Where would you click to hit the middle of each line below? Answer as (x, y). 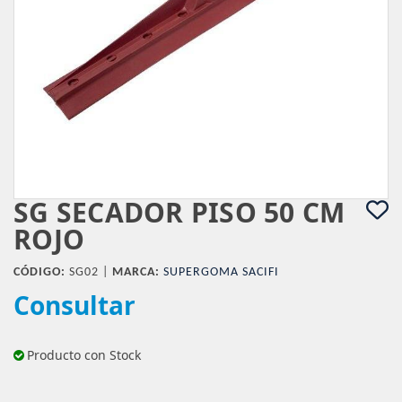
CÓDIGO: (39, 272)
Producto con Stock (84, 355)
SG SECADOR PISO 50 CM (179, 212)
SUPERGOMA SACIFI (221, 272)
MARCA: (136, 272)
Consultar (74, 305)
